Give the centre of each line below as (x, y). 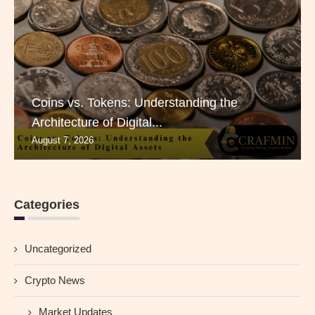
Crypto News (55, 281)
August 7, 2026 (63, 141)
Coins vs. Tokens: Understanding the (135, 103)
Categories (47, 205)
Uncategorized (58, 249)
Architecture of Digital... (97, 123)
